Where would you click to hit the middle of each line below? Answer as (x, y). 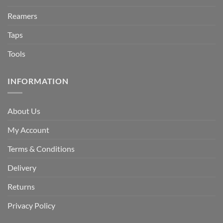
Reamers (22, 15)
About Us (24, 111)
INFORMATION (38, 81)
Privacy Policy (31, 206)
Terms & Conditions (41, 149)
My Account (28, 130)
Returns (21, 187)
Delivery (22, 168)
